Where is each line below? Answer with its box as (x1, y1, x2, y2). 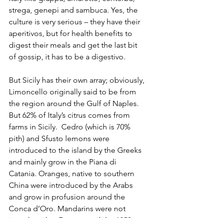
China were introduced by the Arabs (9, 180, 135, 190)
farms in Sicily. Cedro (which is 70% (9, 122, 132, 131)
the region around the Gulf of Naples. (9, 98, 141, 108)
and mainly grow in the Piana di (9, 157, 118, 166)
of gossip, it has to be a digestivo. (9, 52, 127, 61)
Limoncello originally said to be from (9, 87, 138, 96)
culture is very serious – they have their (9, 17, 142, 26)
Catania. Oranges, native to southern (9, 168, 136, 178)
